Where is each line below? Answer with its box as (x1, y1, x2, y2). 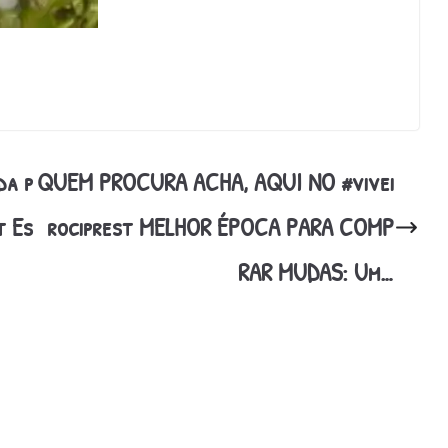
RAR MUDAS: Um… (238, 255, 395, 290)
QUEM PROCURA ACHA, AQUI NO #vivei (37, 165, 395, 200)
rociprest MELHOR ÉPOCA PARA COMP (47, 210, 395, 245)
